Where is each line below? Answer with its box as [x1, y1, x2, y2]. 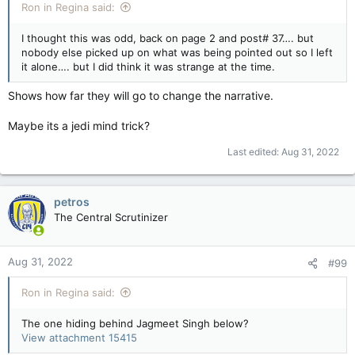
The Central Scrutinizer [54, 210, 168, 223]
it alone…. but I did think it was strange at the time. [21, 59, 275, 73]
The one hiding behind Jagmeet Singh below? [21, 316, 249, 330]
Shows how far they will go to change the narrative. [8, 88, 273, 102]
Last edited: [227, 145, 281, 158]
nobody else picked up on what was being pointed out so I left [21, 45, 333, 59]
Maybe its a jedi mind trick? [8, 118, 150, 132]
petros [54, 194, 90, 208]
